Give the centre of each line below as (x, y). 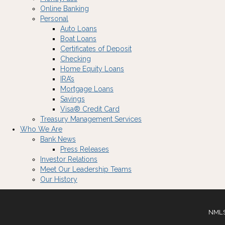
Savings (73, 99)
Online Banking (65, 9)
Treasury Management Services (91, 119)
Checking (76, 59)
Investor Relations (69, 159)
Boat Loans (78, 39)
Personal (54, 19)
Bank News (58, 139)
